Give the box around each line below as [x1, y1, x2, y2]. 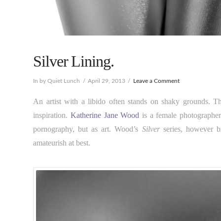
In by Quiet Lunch [33, 77, 80, 84]
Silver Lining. [33, 52, 114, 70]
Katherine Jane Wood [70, 111, 140, 120]
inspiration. [33, 111, 71, 120]
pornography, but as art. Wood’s [33, 125, 142, 134]
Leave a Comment [133, 77, 180, 84]
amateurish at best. [33, 139, 91, 147]
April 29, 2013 [87, 77, 125, 84]
